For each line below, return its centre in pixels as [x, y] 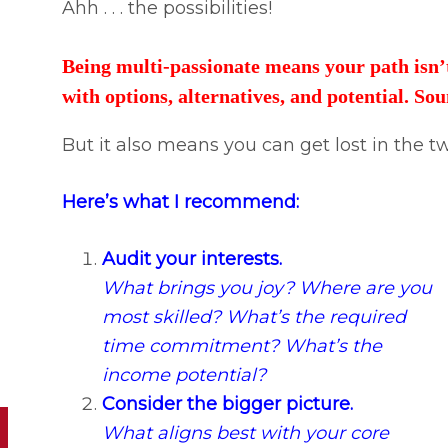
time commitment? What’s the [242, 346]
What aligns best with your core [245, 433]
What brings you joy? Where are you [267, 288]
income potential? [184, 375]
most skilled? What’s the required [254, 317]
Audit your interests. [192, 259]
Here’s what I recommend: [180, 202]
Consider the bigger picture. [227, 404]
